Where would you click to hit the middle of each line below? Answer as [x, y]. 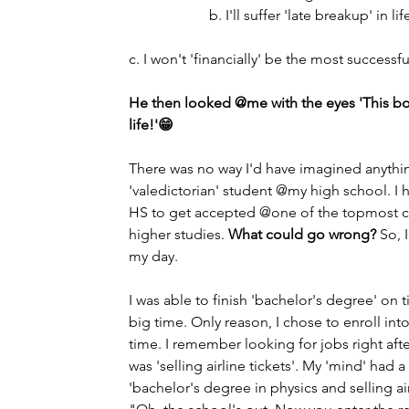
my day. [155, 256]
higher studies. [178, 234]
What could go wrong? [302, 234]
